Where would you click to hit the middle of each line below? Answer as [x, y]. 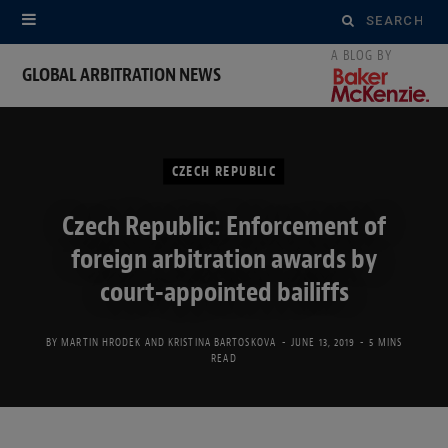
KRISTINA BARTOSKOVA [222, 341]
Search [363, 19]
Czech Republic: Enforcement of [224, 225]
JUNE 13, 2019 [323, 341]
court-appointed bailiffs [224, 291]
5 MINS [386, 341]
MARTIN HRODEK [101, 341]
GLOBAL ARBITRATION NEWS [121, 75]
